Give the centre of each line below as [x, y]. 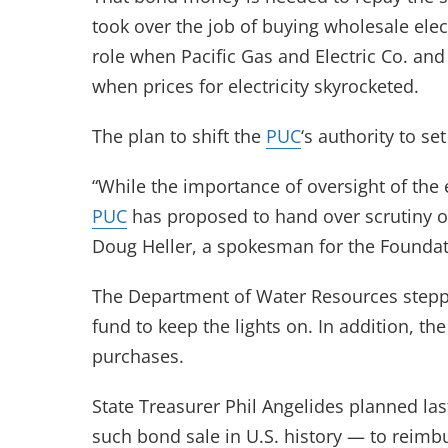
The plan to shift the [179, 136]
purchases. [138, 356]
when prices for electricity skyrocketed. [255, 86]
